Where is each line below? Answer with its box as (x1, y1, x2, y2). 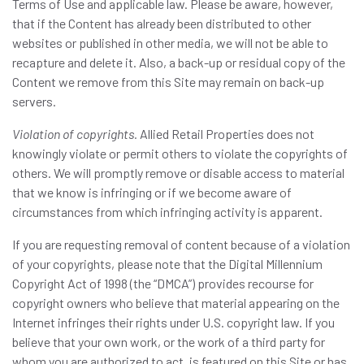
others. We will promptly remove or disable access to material (12, 165, 344, 180)
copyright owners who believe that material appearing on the (12, 295, 340, 310)
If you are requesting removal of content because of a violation (12, 236, 350, 252)
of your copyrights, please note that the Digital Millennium (12, 256, 323, 271)
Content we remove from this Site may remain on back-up (12, 74, 324, 89)
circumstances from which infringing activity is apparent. (12, 204, 323, 219)
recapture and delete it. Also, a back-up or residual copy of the (12, 54, 345, 70)
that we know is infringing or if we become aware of (12, 184, 292, 200)
